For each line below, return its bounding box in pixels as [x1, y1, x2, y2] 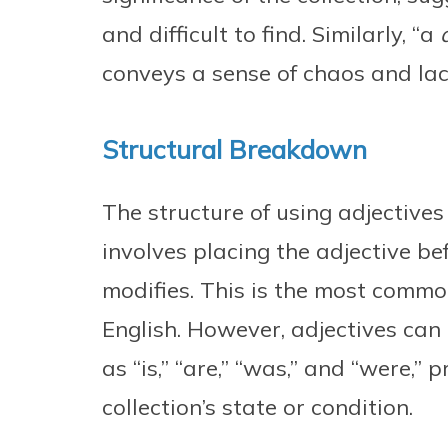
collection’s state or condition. [102, 393, 413, 422]
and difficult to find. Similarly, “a [102, 20, 440, 49]
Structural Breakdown [102, 133, 367, 167]
